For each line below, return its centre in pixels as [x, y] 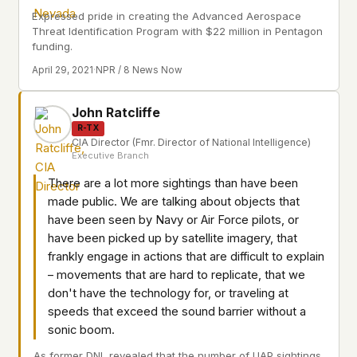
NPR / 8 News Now [139, 70]
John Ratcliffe [116, 112]
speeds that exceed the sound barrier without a [177, 311]
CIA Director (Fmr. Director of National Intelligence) [191, 142]
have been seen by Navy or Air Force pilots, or [173, 220]
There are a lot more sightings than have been [173, 183]
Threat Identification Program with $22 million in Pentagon [177, 31]
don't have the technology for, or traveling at [168, 293]
